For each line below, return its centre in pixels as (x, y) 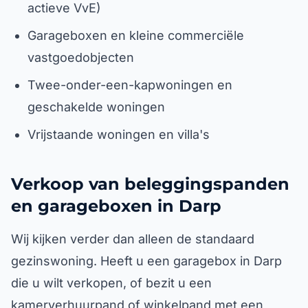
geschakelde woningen (96, 107)
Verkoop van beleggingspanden (150, 184)
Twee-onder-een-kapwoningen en (130, 85)
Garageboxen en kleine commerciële (136, 35)
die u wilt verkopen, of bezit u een (111, 283)
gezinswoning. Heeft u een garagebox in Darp (146, 261)
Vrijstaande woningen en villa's (119, 134)
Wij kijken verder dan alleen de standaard (133, 239)
